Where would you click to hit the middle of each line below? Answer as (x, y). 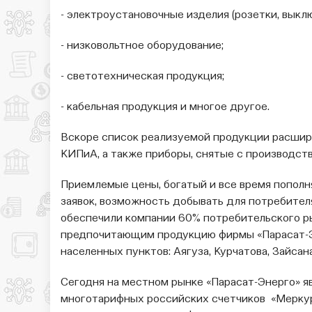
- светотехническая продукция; (142, 77)
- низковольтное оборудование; (142, 46)
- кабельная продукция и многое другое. (165, 108)
